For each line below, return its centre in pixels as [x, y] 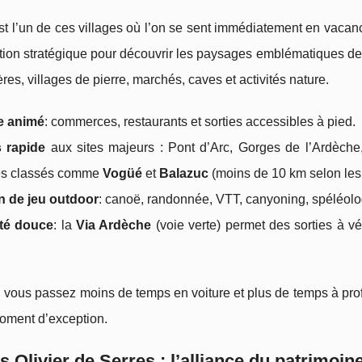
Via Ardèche [114, 225]
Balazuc [184, 173]
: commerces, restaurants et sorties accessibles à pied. [200, 122]
